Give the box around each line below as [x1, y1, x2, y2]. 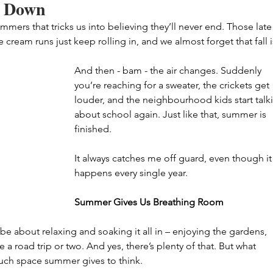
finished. [74, 123, 112, 135]
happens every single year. [74, 167, 188, 179]
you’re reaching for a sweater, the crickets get [74, 79, 272, 91]
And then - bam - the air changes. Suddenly [74, 65, 264, 76]
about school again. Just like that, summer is [74, 108, 269, 120]
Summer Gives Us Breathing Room [74, 196, 224, 208]
